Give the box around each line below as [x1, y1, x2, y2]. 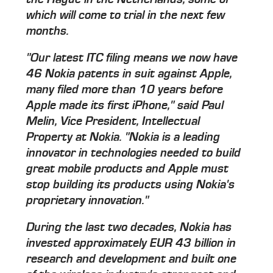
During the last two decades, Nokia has [26, 220, 232, 234]
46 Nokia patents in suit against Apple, [26, 66, 233, 80]
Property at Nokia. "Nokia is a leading [26, 130, 221, 144]
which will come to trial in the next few [26, 8, 225, 22]
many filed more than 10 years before [26, 82, 224, 96]
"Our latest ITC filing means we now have [26, 51, 238, 65]
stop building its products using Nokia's [26, 177, 235, 191]
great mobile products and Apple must [26, 161, 229, 175]
